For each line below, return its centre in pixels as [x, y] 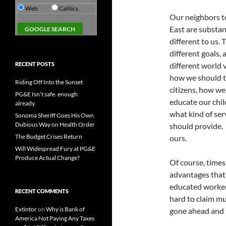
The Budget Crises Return [49, 136]
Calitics [69, 8]
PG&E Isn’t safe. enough [46, 94]
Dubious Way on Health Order [55, 124]
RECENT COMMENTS [42, 191]
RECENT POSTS [35, 64]
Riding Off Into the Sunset [49, 82]
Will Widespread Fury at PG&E [55, 149]
